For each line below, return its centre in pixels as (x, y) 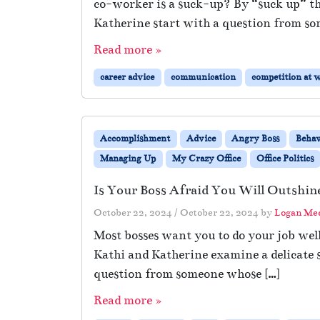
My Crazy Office (206, 159)
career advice (127, 77)
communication (203, 77)
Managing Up (128, 159)
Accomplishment (135, 139)
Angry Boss (256, 139)
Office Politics (285, 159)
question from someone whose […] (187, 274)
